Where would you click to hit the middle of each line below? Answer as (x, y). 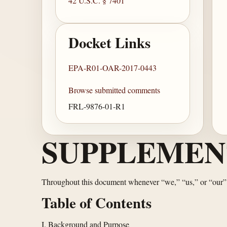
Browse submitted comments (115, 90)
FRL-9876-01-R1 (97, 106)
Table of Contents (97, 203)
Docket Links (110, 43)
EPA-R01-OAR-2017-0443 (113, 67)
